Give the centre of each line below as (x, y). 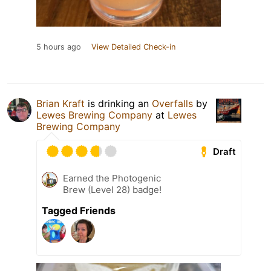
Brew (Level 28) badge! (112, 190)
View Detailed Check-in (133, 47)
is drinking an (118, 104)
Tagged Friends (79, 211)
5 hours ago (59, 47)
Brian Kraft (60, 104)
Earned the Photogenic (112, 178)
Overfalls (172, 104)
